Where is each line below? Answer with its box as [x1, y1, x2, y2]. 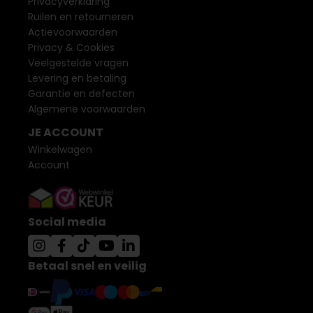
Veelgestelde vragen [28, 56, 129, 70]
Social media [28, 214, 106, 230]
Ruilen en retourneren [28, 10, 133, 24]
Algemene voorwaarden [28, 102, 145, 116]
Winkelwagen [28, 143, 92, 156]
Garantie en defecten [28, 87, 135, 101]
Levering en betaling [28, 71, 126, 85]
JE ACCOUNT [28, 124, 103, 140]
